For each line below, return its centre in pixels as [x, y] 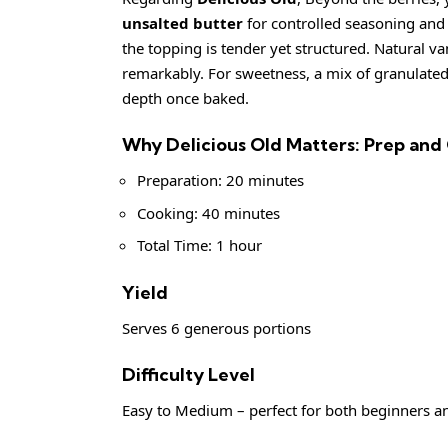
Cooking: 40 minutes [208, 212]
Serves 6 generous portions [216, 327]
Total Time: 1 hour [199, 245]
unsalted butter [182, 22]
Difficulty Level [188, 375]
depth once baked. [185, 97]
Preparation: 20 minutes [220, 180]
